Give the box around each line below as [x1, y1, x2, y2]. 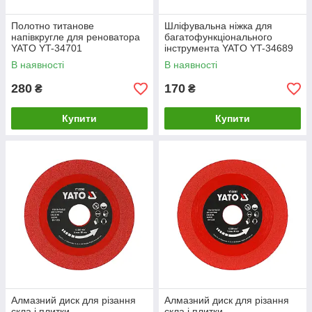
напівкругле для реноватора [11, 31, 140, 42]
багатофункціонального [164, 31, 272, 42]
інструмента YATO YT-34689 [164, 42, 293, 54]
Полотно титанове [11, 20, 94, 31]
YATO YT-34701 [11, 42, 82, 54]
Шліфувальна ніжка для [164, 20, 272, 31]
